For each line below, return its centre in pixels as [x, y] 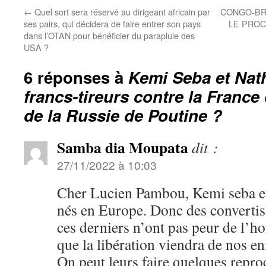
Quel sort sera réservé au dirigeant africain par [121, 12]
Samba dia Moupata [123, 147]
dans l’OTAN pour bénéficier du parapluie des [109, 35]
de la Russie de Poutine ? [123, 115]
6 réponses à [76, 77]
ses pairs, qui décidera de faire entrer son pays [112, 23]
